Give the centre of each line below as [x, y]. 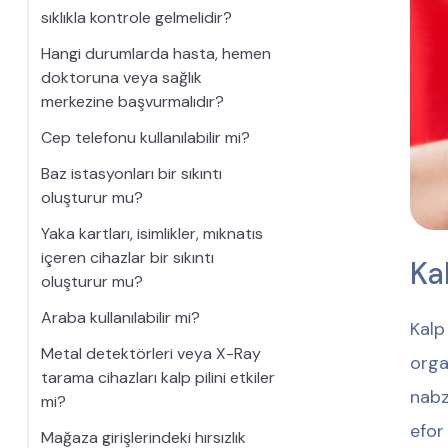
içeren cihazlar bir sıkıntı [127, 257]
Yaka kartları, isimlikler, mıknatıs [151, 233]
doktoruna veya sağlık [121, 77]
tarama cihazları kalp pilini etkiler [157, 377]
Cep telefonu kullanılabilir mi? [145, 137]
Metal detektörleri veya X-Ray [150, 353]
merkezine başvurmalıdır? [132, 101]
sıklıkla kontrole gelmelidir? [136, 17]
